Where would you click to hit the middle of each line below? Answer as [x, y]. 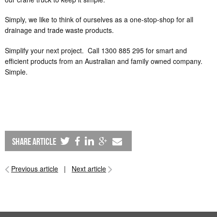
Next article [89, 169]
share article [35, 142]
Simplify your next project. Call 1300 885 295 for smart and [96, 51]
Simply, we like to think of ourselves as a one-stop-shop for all [99, 20]
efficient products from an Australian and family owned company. [104, 61]
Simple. [16, 72]
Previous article [35, 169]
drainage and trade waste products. [59, 30]
